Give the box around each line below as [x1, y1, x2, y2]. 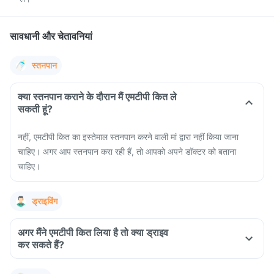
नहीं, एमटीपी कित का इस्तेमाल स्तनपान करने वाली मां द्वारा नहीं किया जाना [18, 131, 239, 142]
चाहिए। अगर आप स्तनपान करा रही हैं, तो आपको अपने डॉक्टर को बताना [18, 146, 236, 157]
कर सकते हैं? [18, 239, 64, 251]
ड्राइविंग [32, 196, 57, 206]
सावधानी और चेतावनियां [10, 30, 92, 42]
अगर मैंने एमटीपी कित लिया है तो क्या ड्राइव [18, 226, 168, 239]
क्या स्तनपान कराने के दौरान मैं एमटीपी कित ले [18, 91, 177, 103]
